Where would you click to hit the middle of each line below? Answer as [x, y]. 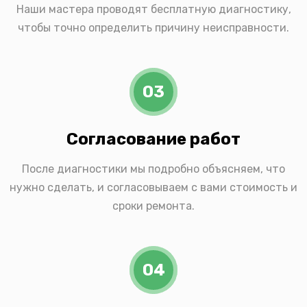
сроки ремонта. [153, 206]
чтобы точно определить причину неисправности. [153, 28]
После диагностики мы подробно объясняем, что [153, 169]
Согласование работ [153, 139]
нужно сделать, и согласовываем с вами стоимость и [153, 188]
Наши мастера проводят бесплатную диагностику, [153, 10]
